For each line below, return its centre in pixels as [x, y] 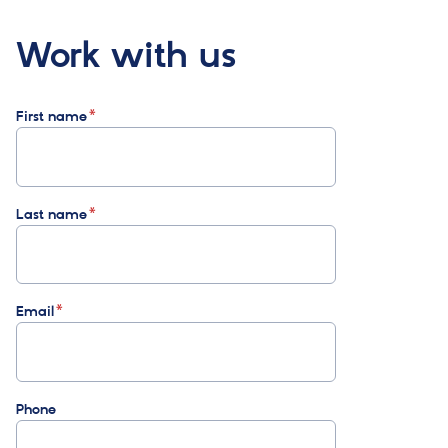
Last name [51, 214]
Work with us [126, 56]
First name [51, 116]
